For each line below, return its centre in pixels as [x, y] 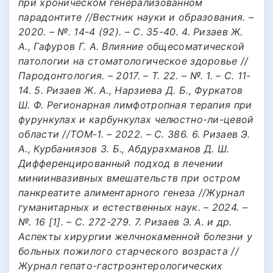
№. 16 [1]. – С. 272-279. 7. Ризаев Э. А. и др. [125, 222]
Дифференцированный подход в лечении [121, 163]
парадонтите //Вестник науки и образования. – [136, 17]
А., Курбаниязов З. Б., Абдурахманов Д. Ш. [124, 148]
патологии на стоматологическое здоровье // [133, 61]
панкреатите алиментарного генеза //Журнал [132, 192]
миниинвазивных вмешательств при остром [129, 178]
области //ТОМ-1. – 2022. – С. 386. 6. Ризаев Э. [134, 134]
